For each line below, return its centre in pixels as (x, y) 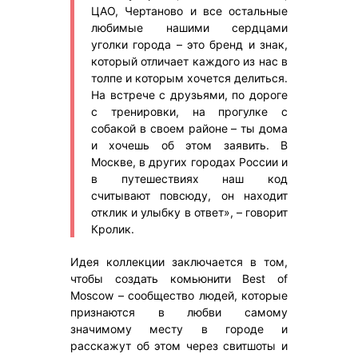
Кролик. (113, 229)
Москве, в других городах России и (189, 161)
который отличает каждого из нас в (189, 61)
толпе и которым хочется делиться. (189, 78)
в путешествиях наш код (189, 178)
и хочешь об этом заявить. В (189, 145)
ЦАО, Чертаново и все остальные (189, 10)
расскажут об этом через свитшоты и (179, 345)
